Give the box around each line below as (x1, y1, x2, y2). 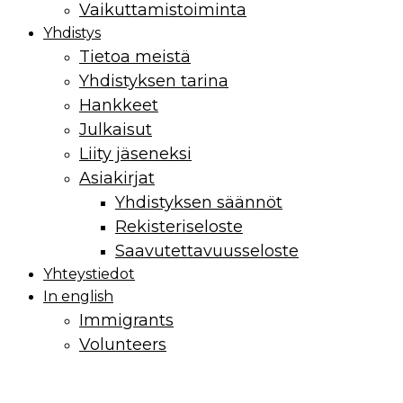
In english (43, 287, 113, 305)
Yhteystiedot (43, 264, 135, 282)
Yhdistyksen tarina (79, 70, 228, 91)
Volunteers (79, 334, 166, 354)
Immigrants (79, 309, 174, 330)
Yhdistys (43, 23, 101, 41)
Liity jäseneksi (79, 143, 192, 164)
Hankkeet (79, 94, 158, 115)
